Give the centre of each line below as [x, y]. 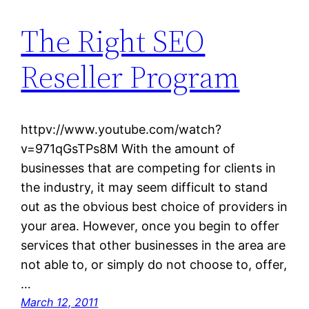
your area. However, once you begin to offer [150, 226]
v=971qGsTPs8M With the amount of [128, 149]
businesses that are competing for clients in [149, 168]
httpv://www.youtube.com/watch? [121, 130]
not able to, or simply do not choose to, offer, [154, 265]
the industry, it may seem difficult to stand [144, 188]
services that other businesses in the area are [153, 246]
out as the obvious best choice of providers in [154, 207]
